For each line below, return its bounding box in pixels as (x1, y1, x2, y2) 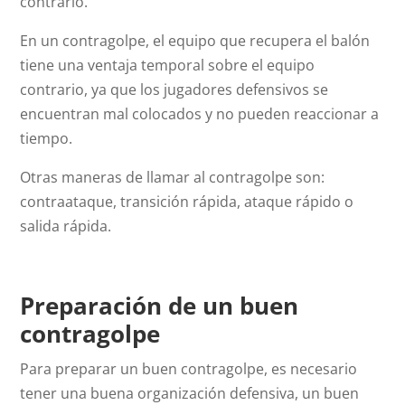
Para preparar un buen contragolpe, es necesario (20, 359, 358, 380)
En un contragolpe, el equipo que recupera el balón (20, 31, 371, 52)
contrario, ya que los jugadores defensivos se (20, 80, 329, 100)
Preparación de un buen (20, 289, 299, 323)
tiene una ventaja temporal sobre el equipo (20, 55, 316, 76)
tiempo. (20, 128, 73, 149)
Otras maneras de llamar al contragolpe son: (20, 167, 325, 188)
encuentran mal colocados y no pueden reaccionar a (20, 104, 380, 125)
